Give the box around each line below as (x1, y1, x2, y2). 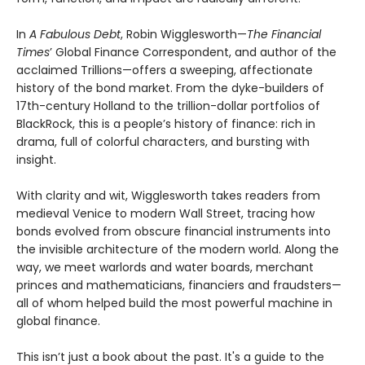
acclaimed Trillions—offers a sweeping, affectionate (16, 61, 313, 78)
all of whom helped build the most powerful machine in (16, 294, 332, 311)
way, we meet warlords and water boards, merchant (16, 258, 314, 275)
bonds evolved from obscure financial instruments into (16, 222, 331, 240)
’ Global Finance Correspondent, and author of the (50, 43, 336, 60)
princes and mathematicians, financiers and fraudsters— (16, 276, 341, 293)
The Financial (247, 25, 321, 42)
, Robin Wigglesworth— (121, 25, 247, 42)
